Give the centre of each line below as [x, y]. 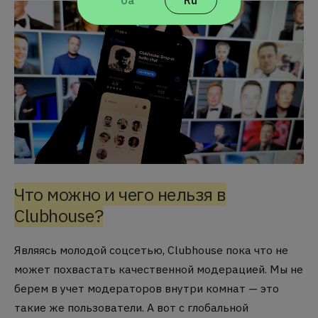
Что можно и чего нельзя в [120, 194]
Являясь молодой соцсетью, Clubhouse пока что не [151, 250]
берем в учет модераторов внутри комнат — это [147, 288]
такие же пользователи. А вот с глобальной [131, 307]
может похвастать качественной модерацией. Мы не [159, 269]
